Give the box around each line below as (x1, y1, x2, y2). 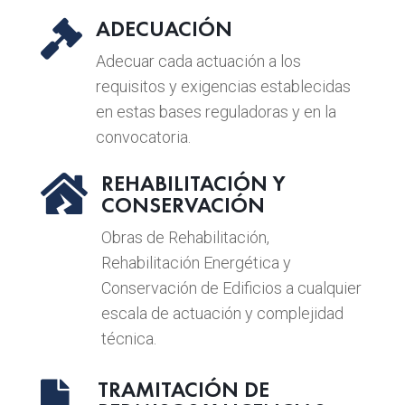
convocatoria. (95, 127, 191, 146)
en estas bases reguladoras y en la (95, 101, 336, 121)
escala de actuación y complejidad (100, 303, 344, 323)
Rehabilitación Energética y (100, 252, 291, 272)
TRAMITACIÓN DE (97, 374, 269, 403)
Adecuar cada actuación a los (95, 51, 301, 71)
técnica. (100, 328, 156, 348)
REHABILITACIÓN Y (100, 168, 286, 197)
